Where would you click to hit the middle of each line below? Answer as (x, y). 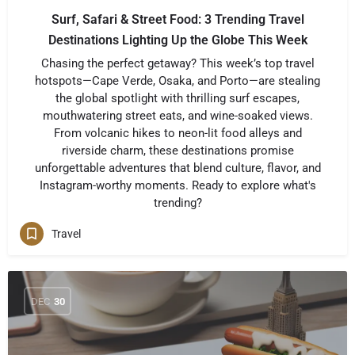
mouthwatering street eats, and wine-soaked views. (177, 116)
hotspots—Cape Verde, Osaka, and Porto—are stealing (177, 81)
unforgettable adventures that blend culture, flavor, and (177, 168)
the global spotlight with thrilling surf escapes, (177, 98)
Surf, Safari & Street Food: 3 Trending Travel (177, 19)
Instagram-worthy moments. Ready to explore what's (177, 185)
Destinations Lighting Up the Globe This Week (177, 40)
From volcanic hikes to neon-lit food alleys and (177, 133)
